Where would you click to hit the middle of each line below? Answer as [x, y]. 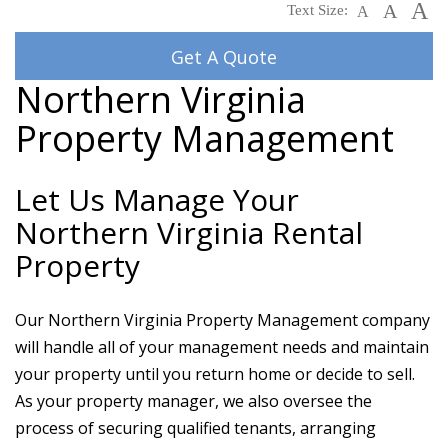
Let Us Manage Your [157, 199]
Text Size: [319, 10]
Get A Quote [224, 57]
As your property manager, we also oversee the [193, 401]
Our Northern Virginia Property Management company [222, 320]
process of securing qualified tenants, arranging [195, 428]
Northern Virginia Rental [189, 232]
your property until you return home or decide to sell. [215, 374]
